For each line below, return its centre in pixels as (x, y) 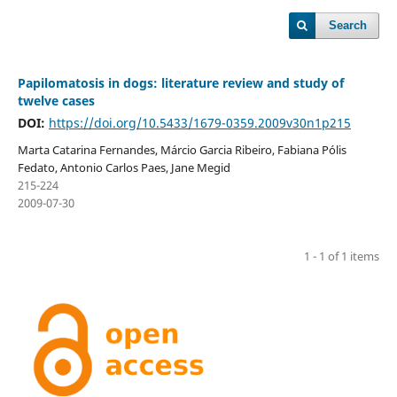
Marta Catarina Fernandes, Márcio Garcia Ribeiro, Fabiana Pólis (182, 149)
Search (348, 25)
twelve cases (56, 100)
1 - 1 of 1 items (342, 256)
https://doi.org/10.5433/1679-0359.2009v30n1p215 (199, 122)
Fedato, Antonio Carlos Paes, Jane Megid (124, 167)
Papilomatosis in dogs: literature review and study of (180, 82)
